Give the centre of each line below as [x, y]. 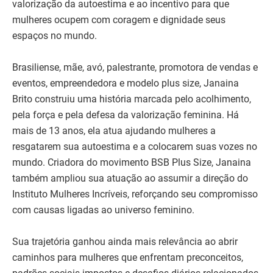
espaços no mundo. [55, 36]
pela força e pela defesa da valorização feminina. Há [126, 115]
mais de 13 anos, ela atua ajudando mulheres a [114, 131]
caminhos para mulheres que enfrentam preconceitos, [128, 258]
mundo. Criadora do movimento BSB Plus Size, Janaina [132, 163]
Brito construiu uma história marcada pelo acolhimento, [132, 99]
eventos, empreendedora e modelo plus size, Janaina [126, 83]
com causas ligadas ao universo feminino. [103, 210]
